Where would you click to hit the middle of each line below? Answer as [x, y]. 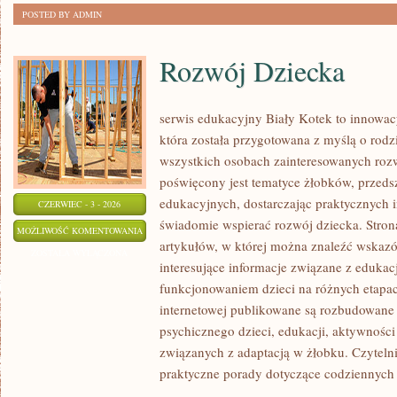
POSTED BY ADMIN [62, 14]
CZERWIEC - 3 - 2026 [80, 204]
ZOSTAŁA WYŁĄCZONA [80, 253]
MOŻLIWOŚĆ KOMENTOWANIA [80, 230]
